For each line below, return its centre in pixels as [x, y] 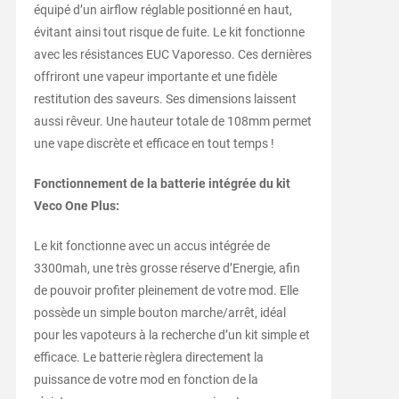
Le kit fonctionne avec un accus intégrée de [151, 246]
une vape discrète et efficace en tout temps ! [154, 144]
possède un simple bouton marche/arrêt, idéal [159, 313]
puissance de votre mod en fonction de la [146, 380]
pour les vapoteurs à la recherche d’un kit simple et [171, 335]
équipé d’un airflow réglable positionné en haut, [163, 10]
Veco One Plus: [76, 206]
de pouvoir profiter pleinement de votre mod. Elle [166, 291]
